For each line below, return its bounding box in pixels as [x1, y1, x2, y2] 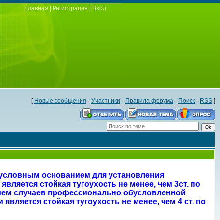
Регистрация [53, 5, 88, 12]
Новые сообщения [34, 97, 86, 104]
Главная [25, 5, 48, 12]
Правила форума [125, 97, 173, 104]
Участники [91, 97, 120, 104]
